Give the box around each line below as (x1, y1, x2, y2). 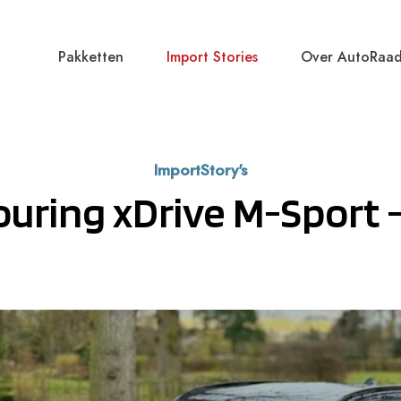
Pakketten (57, 47, 124, 67)
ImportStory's (154, 158, 247, 182)
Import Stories (166, 47, 258, 67)
